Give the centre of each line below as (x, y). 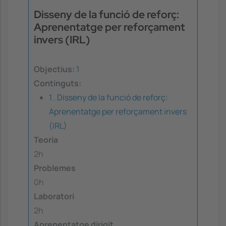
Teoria (46, 140)
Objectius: (54, 69)
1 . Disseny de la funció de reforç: (108, 98)
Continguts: (58, 83)
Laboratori (54, 196)
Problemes (55, 168)
